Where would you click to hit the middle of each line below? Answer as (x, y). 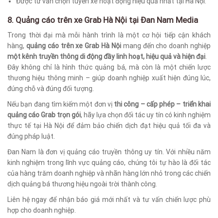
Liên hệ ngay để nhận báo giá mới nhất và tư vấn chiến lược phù (109, 199)
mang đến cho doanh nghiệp (166, 45)
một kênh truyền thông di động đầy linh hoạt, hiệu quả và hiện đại (106, 56)
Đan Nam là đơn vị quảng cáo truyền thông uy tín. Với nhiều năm (109, 152)
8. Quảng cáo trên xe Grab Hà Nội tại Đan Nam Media (103, 20)
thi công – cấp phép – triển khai (163, 104)
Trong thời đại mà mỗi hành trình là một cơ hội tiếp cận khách (109, 35)
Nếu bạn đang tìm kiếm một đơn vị (61, 104)
